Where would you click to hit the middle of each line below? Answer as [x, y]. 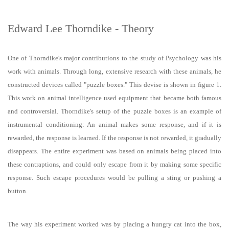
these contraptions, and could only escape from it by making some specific [114, 165]
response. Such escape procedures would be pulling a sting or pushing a [114, 178]
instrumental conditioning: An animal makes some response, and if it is [114, 125]
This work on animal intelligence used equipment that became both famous [114, 98]
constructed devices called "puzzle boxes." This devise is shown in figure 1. [114, 85]
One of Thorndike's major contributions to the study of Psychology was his [114, 58]
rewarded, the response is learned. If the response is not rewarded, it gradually [114, 138]
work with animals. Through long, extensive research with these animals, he [114, 72]
